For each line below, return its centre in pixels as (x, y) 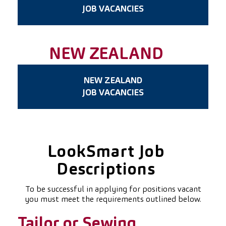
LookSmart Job (106, 153)
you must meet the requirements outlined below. (113, 200)
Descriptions (106, 170)
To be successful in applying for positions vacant (113, 189)
